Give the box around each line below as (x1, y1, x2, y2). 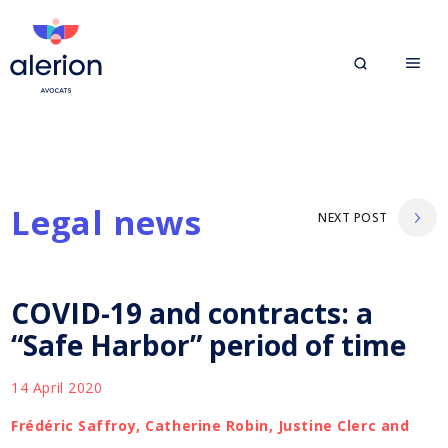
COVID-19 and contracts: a (11, 293, 374, 332)
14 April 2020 (11, 377, 103, 397)
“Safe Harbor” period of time (11, 325, 407, 364)
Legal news (11, 199, 202, 245)
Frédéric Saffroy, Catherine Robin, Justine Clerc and (11, 415, 410, 435)
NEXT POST (318, 208, 388, 226)
